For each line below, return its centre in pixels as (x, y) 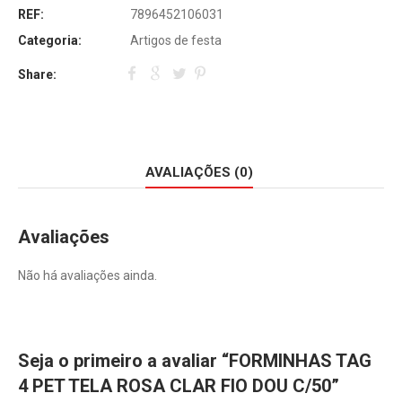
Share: (37, 75)
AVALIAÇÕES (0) (199, 173)
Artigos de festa (176, 40)
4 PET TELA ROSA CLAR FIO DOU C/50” (179, 386)
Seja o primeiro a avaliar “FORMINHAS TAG (195, 361)
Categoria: (50, 40)
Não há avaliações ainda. (87, 276)
